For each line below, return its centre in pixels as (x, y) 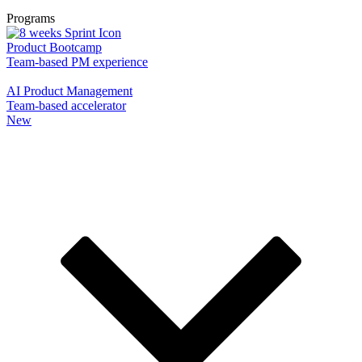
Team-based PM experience (77, 62)
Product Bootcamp (54, 47)
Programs (31, 18)
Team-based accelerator (66, 105)
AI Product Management (69, 91)
